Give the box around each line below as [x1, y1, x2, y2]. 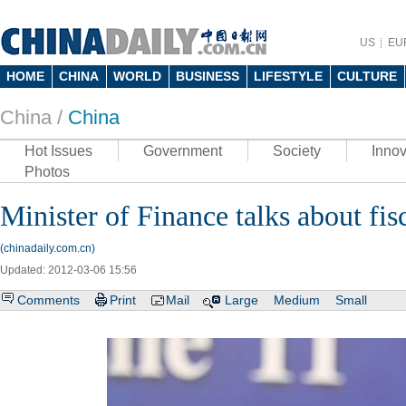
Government [143, 143, 222, 159]
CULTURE [337, 69, 397, 83]
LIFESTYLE [254, 69, 323, 83]
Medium [274, 293, 320, 307]
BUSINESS [176, 69, 239, 83]
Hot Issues [24, 143, 92, 159]
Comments [17, 293, 80, 307]
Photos [24, 164, 70, 179]
